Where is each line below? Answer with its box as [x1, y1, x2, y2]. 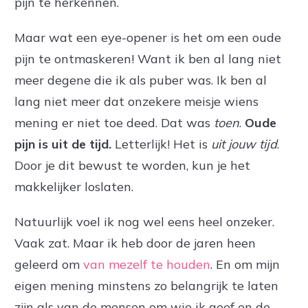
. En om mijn [210, 256, 280, 272]
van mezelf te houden [83, 256, 210, 272]
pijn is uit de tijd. [14, 136, 111, 152]
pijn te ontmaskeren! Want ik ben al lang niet [14, 51, 281, 67]
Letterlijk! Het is [111, 136, 211, 152]
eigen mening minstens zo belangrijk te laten [14, 278, 278, 294]
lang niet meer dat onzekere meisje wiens [14, 93, 258, 109]
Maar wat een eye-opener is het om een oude [14, 30, 281, 45]
